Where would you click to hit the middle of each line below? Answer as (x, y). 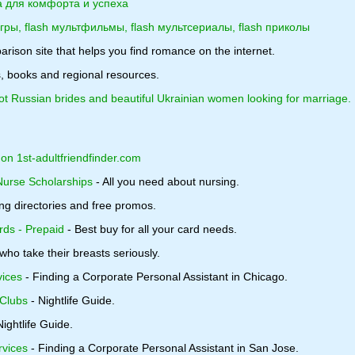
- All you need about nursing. (166, 181)
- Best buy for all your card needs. (151, 229)
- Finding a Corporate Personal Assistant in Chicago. (155, 277)
